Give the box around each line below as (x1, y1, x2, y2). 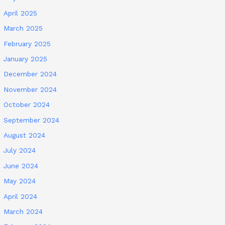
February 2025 (4, 39, 51, 48)
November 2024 (4, 85, 57, 93)
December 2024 (4, 70, 57, 78)
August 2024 (4, 131, 46, 139)
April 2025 (4, 9, 38, 17)
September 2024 (4, 116, 60, 124)
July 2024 (4, 146, 36, 155)
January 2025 (4, 54, 48, 63)
